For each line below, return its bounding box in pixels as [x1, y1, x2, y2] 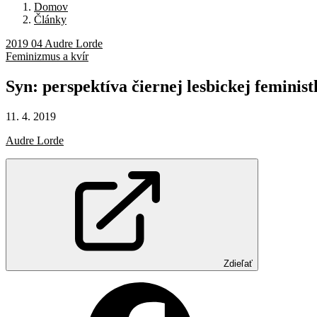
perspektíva [42, 77, 132, 96]
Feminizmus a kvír [6, 50, 88, 63]
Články [34, 13, 67, 26]
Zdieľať [224, 258, 253, 270]
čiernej [132, 77, 187, 96]
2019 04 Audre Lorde [6, 38, 103, 50]
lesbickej [187, 77, 255, 96]
